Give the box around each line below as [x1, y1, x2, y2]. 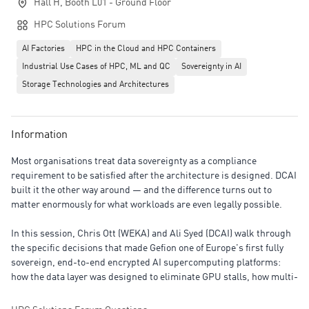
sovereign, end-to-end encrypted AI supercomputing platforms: [11, 258, 281, 268]
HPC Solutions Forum [34, 20, 126, 30]
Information [11, 130, 68, 141]
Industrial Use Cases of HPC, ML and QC [22, 63, 170, 71]
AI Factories [22, 45, 65, 53]
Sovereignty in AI [181, 63, 241, 71]
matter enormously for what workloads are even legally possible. [11, 200, 282, 210]
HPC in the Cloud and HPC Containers [76, 45, 216, 53]
